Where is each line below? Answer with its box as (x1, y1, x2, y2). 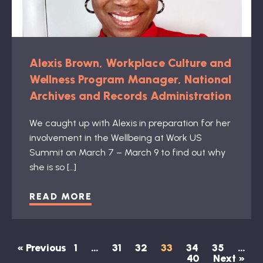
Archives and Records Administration (29, 88, 231, 103)
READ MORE (29, 190, 92, 202)
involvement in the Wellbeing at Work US (29, 131, 202, 143)
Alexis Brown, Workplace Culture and (29, 55, 231, 70)
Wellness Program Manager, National (29, 72, 231, 86)
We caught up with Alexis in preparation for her (29, 117, 231, 129)
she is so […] (29, 161, 76, 173)
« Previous (17, 241, 66, 254)
